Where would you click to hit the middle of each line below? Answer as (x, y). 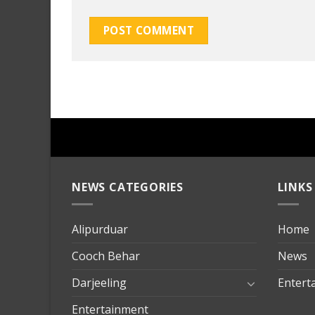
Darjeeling (99, 283)
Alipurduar (100, 230)
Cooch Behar (106, 256)
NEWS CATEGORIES (128, 187)
